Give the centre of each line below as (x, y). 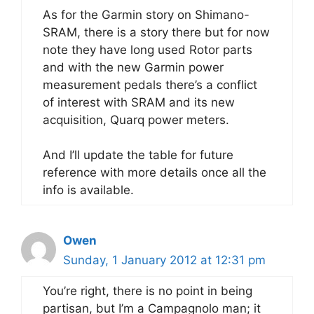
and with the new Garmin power (133, 67)
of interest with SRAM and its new (139, 102)
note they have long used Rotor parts (148, 49)
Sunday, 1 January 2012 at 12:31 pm (164, 260)
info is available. (88, 190)
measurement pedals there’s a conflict (150, 84)
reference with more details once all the (155, 172)
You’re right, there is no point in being (148, 291)
